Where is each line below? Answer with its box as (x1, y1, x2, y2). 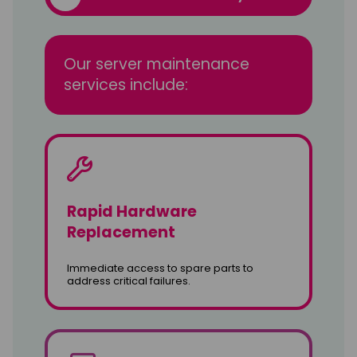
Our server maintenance (64, 53, 249, 75)
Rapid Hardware (67, 200, 197, 222)
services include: (64, 73, 188, 96)
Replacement (67, 221, 175, 243)
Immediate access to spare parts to (67, 261, 253, 275)
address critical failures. (67, 273, 190, 288)
